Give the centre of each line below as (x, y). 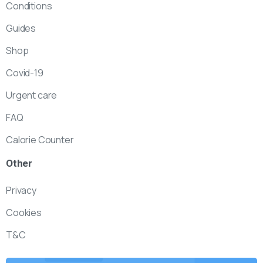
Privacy (21, 190)
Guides (21, 28)
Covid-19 (25, 73)
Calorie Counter (40, 140)
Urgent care (32, 95)
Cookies (24, 213)
